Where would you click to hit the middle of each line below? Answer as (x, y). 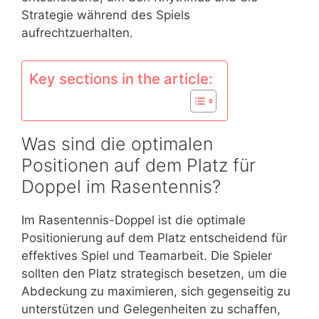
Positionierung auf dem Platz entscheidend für (154, 237)
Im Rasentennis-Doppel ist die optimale (134, 220)
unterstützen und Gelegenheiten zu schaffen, (151, 309)
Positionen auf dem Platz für (138, 165)
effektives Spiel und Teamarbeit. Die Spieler (147, 255)
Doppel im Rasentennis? (121, 186)
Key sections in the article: (121, 78)
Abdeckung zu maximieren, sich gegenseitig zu (156, 291)
